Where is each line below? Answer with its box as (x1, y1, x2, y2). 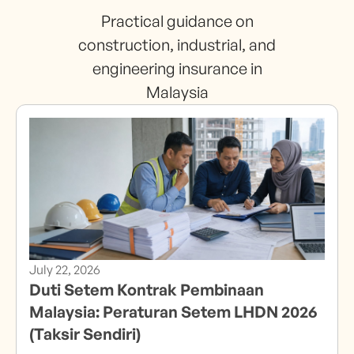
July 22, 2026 (29, 262, 100, 277)
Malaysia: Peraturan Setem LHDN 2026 (29, 302, 318, 322)
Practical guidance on (100, 11, 254, 31)
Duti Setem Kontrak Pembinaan (29, 280, 264, 299)
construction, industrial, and (78, 35, 276, 55)
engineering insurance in (92, 58, 262, 78)
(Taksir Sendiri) (29, 324, 141, 344)
